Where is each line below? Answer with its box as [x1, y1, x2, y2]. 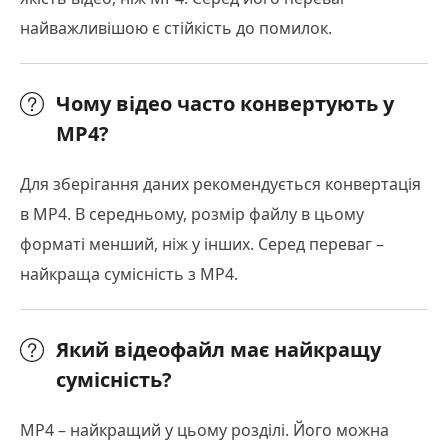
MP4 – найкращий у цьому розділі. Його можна [20, 419, 389, 442]
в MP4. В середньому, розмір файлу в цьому [20, 203, 364, 226]
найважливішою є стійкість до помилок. [20, 17, 332, 40]
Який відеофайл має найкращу [56, 336, 381, 364]
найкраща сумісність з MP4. [20, 263, 238, 286]
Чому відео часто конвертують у [56, 90, 394, 118]
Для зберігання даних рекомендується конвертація [20, 173, 421, 196]
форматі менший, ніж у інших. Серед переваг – [20, 233, 384, 256]
